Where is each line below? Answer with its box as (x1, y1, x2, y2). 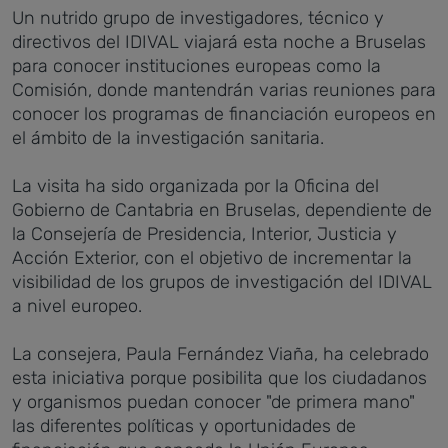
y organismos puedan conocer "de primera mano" (12, 391, 415, 413)
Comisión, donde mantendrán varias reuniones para (12, 79, 436, 101)
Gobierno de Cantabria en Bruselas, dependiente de (12, 199, 432, 221)
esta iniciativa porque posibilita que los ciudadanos (12, 367, 427, 389)
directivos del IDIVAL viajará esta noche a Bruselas (12, 31, 426, 53)
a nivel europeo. (12, 295, 142, 317)
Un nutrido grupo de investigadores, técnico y (12, 7, 384, 29)
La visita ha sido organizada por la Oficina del (12, 175, 379, 197)
